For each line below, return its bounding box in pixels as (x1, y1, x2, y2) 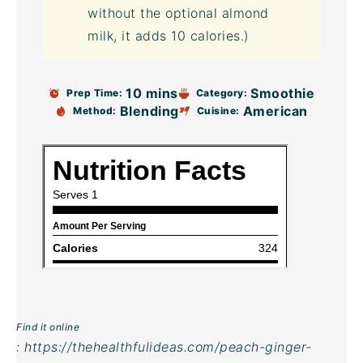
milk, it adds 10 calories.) (88, 28, 250, 44)
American (242, 103, 308, 119)
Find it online (16, 321, 79, 333)
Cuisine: (196, 105, 240, 117)
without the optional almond (88, 5, 269, 21)
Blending (119, 103, 179, 119)
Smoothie (250, 85, 314, 101)
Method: (73, 105, 117, 117)
